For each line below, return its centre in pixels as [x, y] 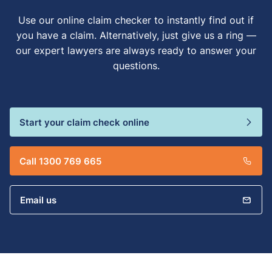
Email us [38, 200]
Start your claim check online [84, 122]
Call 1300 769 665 [60, 161]
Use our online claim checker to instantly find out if [136, 20]
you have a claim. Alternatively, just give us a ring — [136, 36]
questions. [136, 66]
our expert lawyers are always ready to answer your [136, 51]
